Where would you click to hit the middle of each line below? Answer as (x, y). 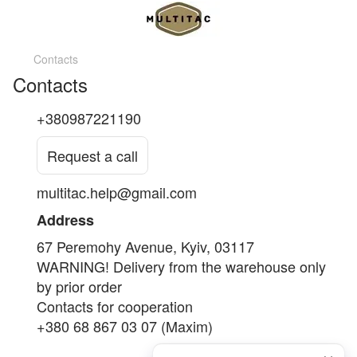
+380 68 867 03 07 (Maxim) (125, 326)
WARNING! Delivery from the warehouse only (181, 266)
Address (65, 220)
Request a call (92, 155)
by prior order (79, 286)
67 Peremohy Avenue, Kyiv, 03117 (145, 246)
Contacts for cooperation (115, 306)
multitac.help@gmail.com (117, 192)
